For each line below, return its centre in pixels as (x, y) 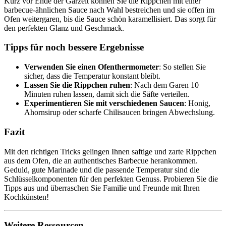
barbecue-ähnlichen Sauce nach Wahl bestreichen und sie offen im (109, 10)
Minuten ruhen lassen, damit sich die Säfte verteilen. (107, 94)
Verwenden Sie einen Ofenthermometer (92, 67)
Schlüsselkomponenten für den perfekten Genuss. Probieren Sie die (111, 179)
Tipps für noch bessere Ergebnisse (74, 47)
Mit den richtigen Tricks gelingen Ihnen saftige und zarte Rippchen (110, 151)
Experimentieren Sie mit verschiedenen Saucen (104, 103)
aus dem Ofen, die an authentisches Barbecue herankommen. (101, 160)
